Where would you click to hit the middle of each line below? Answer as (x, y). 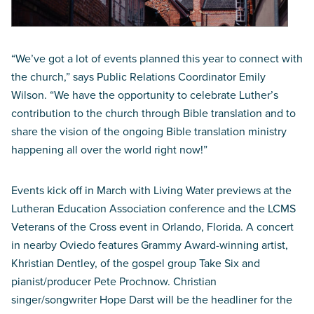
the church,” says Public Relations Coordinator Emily (138, 76)
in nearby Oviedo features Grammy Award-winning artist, (150, 244)
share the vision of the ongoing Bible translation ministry (149, 131)
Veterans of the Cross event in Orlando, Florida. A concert (152, 226)
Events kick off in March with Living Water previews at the (151, 190)
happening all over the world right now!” (109, 149)
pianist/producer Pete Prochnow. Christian (114, 281)
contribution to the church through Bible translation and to (153, 112)
